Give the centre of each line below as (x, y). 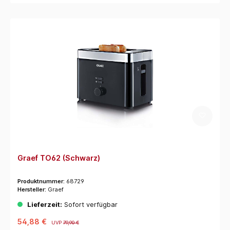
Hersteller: (32, 189)
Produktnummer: (42, 181)
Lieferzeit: (44, 205)
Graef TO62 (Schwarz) (59, 158)
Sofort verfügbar (90, 205)
